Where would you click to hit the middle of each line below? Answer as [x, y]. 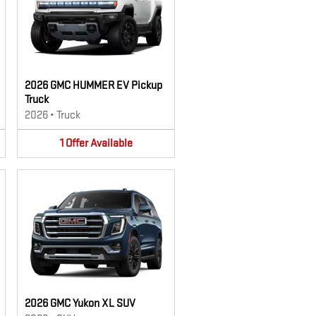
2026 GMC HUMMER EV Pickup [93, 85]
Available [111, 143]
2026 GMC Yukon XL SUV [80, 304]
